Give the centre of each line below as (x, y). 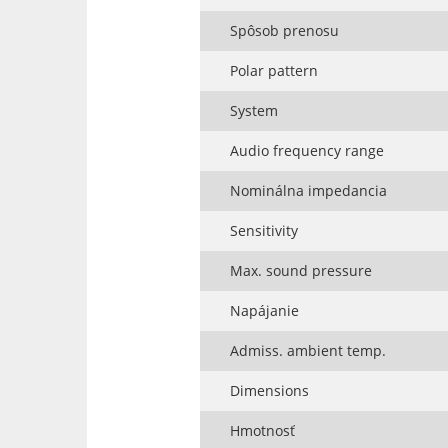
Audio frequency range (306, 151)
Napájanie (264, 311)
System (253, 111)
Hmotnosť (262, 431)
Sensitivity (263, 231)
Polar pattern (273, 71)
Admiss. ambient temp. (307, 351)
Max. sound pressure (300, 271)
